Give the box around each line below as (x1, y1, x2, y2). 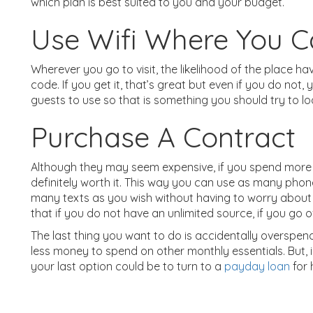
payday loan (224, 259, 290, 273)
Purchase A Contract (31, 119, 296, 154)
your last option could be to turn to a (31, 259, 224, 273)
